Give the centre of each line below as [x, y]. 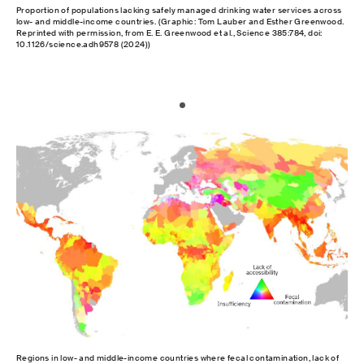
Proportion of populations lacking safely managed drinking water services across [179, 11]
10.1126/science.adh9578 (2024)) [84, 45]
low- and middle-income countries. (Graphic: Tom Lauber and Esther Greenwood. [180, 22]
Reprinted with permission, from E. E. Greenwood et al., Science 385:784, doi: [169, 33]
